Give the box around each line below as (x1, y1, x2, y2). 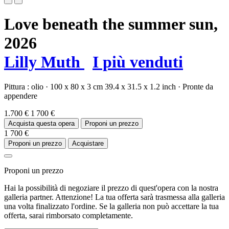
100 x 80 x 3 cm (50, 82, 103, 91)
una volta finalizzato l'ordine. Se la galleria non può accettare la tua (4, 202, 219, 211)
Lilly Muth (4, 53, 84, 72)
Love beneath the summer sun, (4, 15, 218, 34)
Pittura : (4, 82, 31, 91)
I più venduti (93, 53, 183, 72)
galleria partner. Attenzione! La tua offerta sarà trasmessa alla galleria (4, 193, 225, 202)
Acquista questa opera (8, 120, 75, 128)
